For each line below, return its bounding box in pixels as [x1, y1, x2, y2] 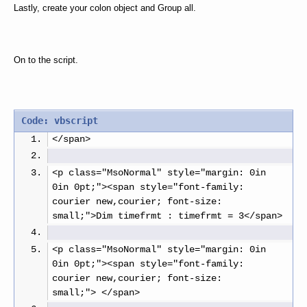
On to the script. [14, 55, 78, 66]
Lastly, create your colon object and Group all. [14, 3, 196, 14]
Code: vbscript [21, 115, 98, 127]
